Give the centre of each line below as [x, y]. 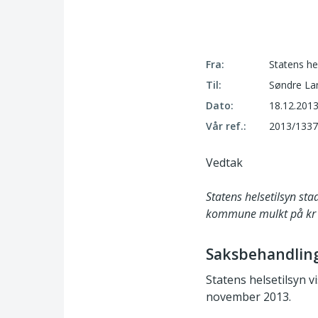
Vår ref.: [226, 126]
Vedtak [224, 163]
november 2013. [248, 296]
